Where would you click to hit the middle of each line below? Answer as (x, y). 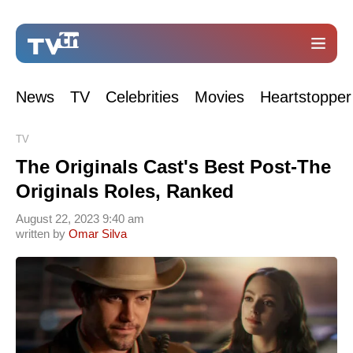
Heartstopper (306, 97)
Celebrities (142, 97)
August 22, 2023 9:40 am (80, 219)
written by (42, 234)
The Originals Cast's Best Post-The (173, 167)
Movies (219, 97)
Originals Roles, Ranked (125, 191)
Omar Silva (98, 234)
